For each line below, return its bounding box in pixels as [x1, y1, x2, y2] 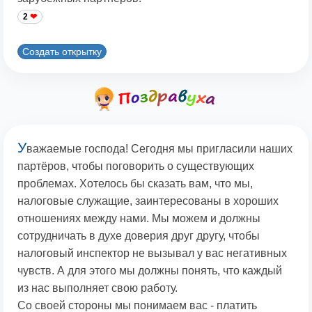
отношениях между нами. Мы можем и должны [17, 212, 260, 225]
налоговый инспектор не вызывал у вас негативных [17, 247, 287, 260]
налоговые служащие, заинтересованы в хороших [17, 195, 279, 208]
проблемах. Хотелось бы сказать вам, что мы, [17, 178, 253, 190]
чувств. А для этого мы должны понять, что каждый [17, 265, 282, 277]
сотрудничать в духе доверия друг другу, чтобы [17, 230, 260, 242]
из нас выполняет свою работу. [17, 282, 178, 295]
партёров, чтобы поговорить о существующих [17, 160, 254, 173]
